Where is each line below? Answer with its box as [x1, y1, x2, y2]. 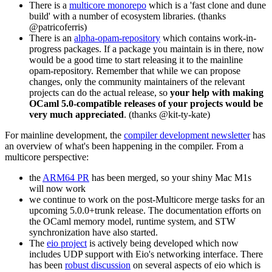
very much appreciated [29, 109, 124, 120]
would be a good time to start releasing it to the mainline [29, 54, 243, 65]
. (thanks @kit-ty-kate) [124, 109, 210, 120]
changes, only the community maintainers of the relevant [29, 76, 245, 87]
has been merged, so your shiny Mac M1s [89, 172, 251, 183]
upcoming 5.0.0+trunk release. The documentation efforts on [29, 205, 261, 216]
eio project [47, 237, 87, 248]
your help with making [170, 87, 263, 98]
